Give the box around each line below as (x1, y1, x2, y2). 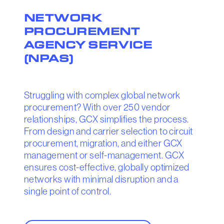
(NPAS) (23, 51, 73, 65)
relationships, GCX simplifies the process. (23, 114, 189, 125)
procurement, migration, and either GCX (23, 138, 182, 149)
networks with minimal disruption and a (23, 174, 178, 185)
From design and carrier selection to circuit (23, 126, 193, 137)
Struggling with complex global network (23, 90, 180, 101)
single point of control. (23, 186, 111, 197)
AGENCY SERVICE (23, 37, 152, 51)
